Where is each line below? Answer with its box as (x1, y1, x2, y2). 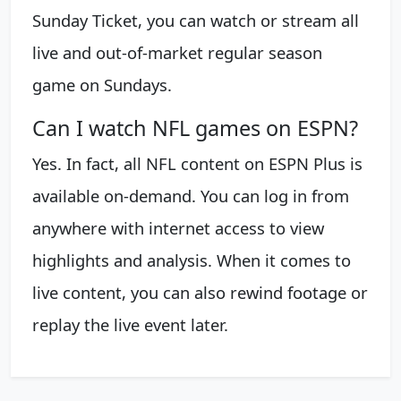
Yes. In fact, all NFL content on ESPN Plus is (32, 151, 363, 175)
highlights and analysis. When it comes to (32, 248, 351, 271)
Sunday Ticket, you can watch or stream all (32, 8, 359, 31)
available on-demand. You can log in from (32, 183, 349, 207)
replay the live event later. (32, 312, 228, 336)
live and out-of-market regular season (32, 40, 322, 64)
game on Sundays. (32, 73, 172, 96)
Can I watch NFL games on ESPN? (32, 113, 358, 142)
